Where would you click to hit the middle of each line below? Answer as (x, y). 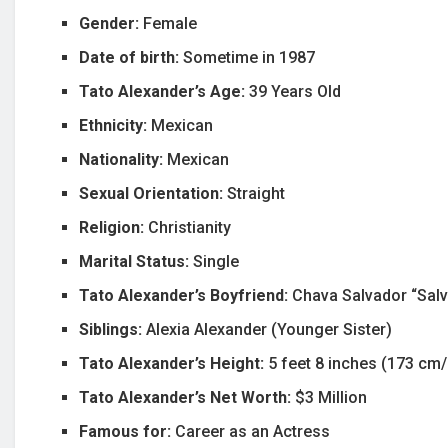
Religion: (114, 228)
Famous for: (127, 432)
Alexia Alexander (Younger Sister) (269, 330)
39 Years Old (295, 92)
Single (216, 262)
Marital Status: (136, 262)
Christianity (190, 228)
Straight (256, 194)
